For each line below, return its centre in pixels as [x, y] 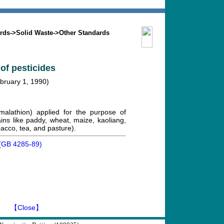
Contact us [136, 19]
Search [25, 19]
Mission [81, 19]
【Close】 [26, 207]
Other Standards [84, 33]
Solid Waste [34, 33]
